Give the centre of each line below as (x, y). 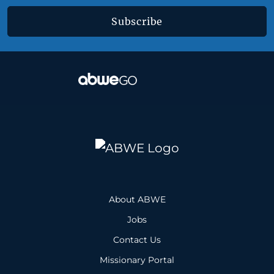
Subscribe (137, 21)
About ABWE (137, 199)
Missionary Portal (137, 260)
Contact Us (137, 239)
